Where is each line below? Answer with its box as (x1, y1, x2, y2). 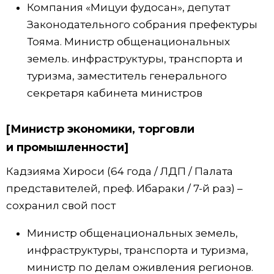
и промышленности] (6, 140, 128, 154)
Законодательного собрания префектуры (27, 18, 257, 31)
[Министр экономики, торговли (6, 122, 194, 136)
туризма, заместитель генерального (27, 69, 227, 82)
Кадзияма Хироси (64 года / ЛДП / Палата (6, 165, 233, 178)
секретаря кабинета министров (27, 86, 202, 99)
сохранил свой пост (6, 199, 116, 212)
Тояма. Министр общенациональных (27, 35, 230, 48)
